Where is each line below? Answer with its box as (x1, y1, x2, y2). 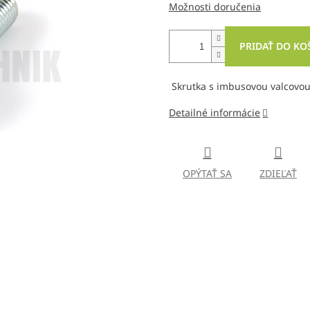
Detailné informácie (169, 106, 260, 120)
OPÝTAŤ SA (183, 167, 232, 181)
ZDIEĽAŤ (259, 167, 297, 181)
